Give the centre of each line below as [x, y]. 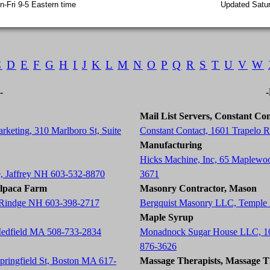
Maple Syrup [167, 217]
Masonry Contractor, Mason [198, 188]
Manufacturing [171, 145]
